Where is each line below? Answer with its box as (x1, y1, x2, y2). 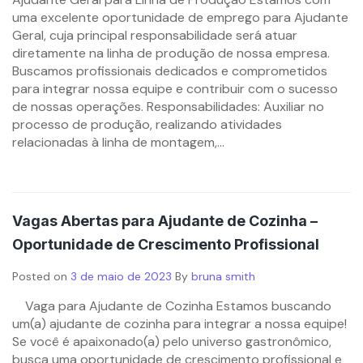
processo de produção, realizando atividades (12, 116, 282, 133)
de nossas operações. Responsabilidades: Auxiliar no (12, 98, 324, 115)
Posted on (12, 269, 70, 284)
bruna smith (191, 269, 255, 284)
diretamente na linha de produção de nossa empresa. (12, 45, 330, 62)
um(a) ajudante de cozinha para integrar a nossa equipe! (12, 315, 347, 332)
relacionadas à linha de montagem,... (12, 134, 224, 151)
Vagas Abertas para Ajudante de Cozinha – (12, 212, 318, 229)
